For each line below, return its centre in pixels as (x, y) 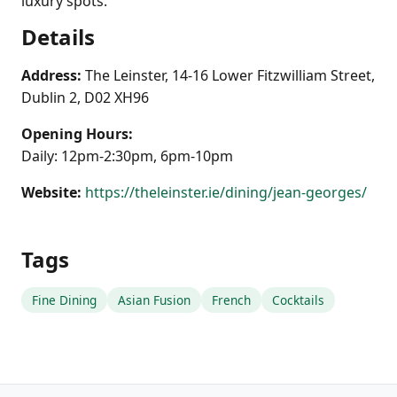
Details (58, 37)
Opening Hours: (77, 134)
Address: (51, 75)
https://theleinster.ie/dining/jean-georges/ (226, 192)
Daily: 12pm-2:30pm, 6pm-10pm (127, 156)
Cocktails (298, 300)
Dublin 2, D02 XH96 (85, 97)
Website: (51, 192)
